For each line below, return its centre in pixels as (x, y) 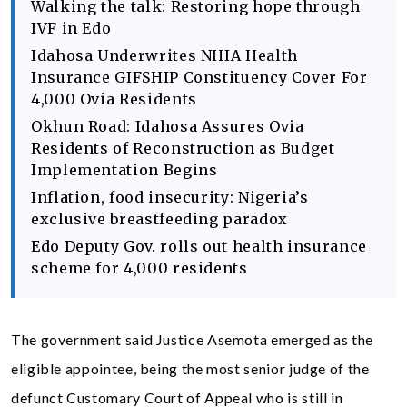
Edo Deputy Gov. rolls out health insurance (199, 246)
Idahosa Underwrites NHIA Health (164, 55)
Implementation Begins (124, 170)
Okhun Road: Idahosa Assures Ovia (168, 126)
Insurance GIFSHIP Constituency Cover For (199, 77)
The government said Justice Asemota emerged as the (193, 339)
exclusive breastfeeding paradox (159, 219)
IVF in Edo (71, 28)
